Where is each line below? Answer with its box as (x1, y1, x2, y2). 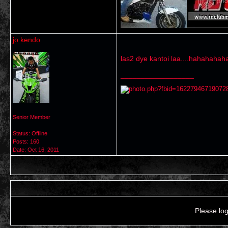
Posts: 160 (13, 138, 39, 145)
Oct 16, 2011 (27, 147, 59, 153)
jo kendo (13, 36, 40, 44)
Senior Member (13, 114, 50, 120)
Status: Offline (13, 130, 47, 136)
